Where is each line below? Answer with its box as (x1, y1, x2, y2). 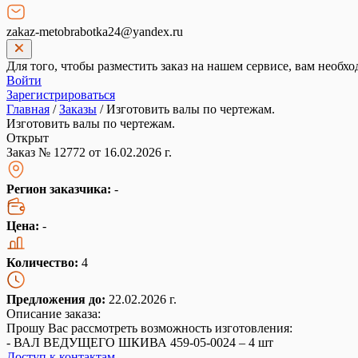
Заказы (59, 102, 97, 116)
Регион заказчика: (6, 182, 114, 196)
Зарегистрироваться (6, 88, 115, 101)
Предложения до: (6, 292, 105, 306)
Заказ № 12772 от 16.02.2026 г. (6, 145, 172, 159)
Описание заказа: (6, 307, 101, 320)
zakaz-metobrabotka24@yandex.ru (6, 25, 183, 38)
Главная (6, 102, 50, 116)
